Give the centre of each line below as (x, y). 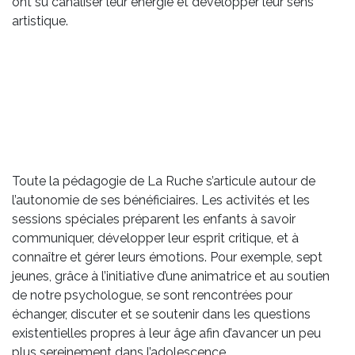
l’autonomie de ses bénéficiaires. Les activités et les (161, 200)
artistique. (40, 21)
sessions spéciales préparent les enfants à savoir (154, 219)
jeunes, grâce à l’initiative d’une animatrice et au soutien (171, 277)
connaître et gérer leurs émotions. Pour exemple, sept (167, 258)
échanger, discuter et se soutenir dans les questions (161, 315)
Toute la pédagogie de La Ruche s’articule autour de (164, 181)
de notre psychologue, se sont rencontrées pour (152, 296)
